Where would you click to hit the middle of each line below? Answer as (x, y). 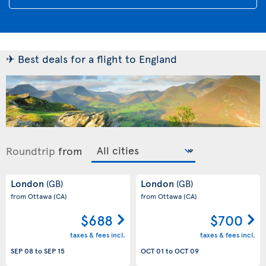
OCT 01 (152, 251)
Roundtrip (31, 150)
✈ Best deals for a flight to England (91, 58)
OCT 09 (187, 251)
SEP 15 (54, 251)
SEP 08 (22, 251)
